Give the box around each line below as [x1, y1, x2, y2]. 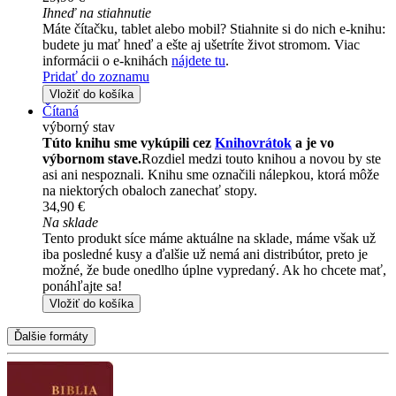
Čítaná [42, 103, 79, 118]
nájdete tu [171, 52, 225, 68]
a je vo [292, 134, 334, 150]
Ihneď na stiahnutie [42, 4, 151, 20]
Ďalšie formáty [14, 329, 88, 343]
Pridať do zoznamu [42, 68, 149, 84]
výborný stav [42, 118, 115, 134]
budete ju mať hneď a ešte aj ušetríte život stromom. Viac [42, 36, 360, 52]
